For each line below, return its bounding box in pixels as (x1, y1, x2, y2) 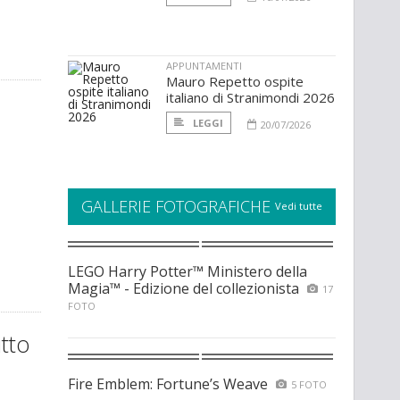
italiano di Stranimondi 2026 (166, 88, 335, 107)
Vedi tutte (275, 199, 322, 213)
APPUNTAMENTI (166, 59, 242, 73)
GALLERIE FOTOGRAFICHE (81, 196, 271, 218)
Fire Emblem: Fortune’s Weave (68, 374, 268, 395)
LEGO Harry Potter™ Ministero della (68, 262, 307, 282)
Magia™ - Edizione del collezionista (68, 279, 299, 299)
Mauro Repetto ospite (166, 72, 304, 91)
